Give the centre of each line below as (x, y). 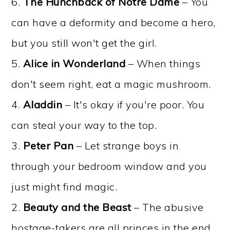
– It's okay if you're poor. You (133, 105)
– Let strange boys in (126, 146)
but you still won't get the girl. (84, 43)
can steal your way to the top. (84, 125)
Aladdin (41, 105)
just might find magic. (64, 187)
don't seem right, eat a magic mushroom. (111, 84)
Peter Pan (48, 146)
